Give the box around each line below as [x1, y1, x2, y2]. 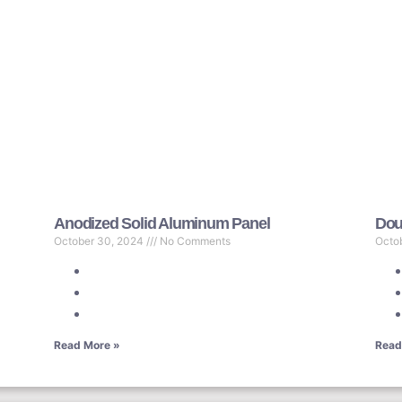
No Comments [157, 233, 232, 248]
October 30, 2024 [54, 233, 147, 248]
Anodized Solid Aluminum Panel [54, 214, 270, 232]
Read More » [54, 337, 121, 352]
